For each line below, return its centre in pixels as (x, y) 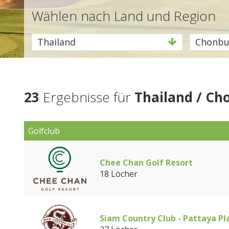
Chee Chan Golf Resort (146, 163)
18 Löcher (119, 174)
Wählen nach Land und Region (124, 16)
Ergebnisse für (87, 97)
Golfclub (44, 131)
